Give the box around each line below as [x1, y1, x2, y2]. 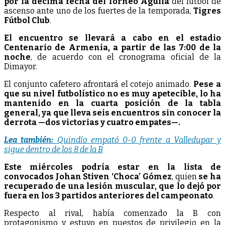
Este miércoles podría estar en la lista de [4, 162, 221, 172]
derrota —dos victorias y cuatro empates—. [4, 117, 180, 127]
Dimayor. [4, 61, 37, 71]
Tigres [193, 6, 221, 16]
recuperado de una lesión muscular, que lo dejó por [4, 181, 221, 191]
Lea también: [4, 135, 57, 145]
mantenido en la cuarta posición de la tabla [4, 98, 221, 108]
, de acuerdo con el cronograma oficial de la [31, 52, 221, 62]
